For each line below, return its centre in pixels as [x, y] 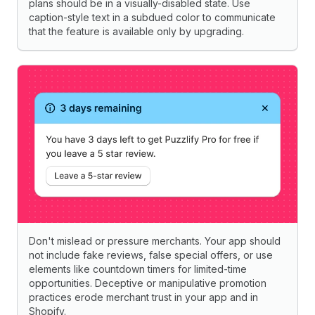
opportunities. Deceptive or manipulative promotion [148, 283]
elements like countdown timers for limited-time [138, 269]
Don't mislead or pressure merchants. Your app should [155, 240]
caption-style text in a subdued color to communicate [152, 17]
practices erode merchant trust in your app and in [143, 297]
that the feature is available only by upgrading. [136, 31]
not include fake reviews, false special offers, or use [151, 255]
